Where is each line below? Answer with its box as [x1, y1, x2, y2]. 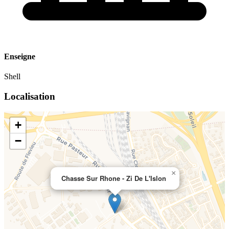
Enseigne [4, 52, 35, 61]
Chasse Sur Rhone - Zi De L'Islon [61, 173, 166, 184]
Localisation [4, 90, 55, 102]
